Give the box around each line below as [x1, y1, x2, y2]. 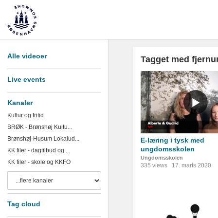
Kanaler [7, 99, 33, 107]
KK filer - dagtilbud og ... [7, 147, 70, 154]
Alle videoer [7, 52, 47, 60]
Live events [7, 75, 46, 83]
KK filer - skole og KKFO [7, 159, 71, 165]
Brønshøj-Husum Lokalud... [7, 135, 79, 142]
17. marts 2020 [172, 162, 211, 169]
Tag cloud [7, 200, 40, 208]
